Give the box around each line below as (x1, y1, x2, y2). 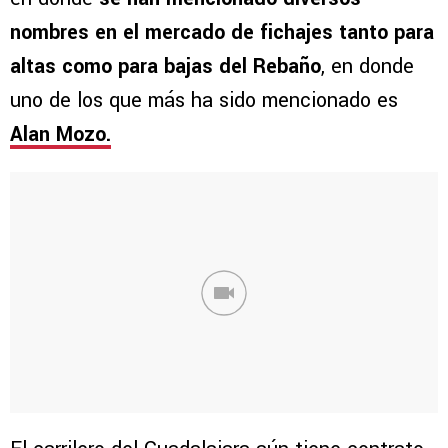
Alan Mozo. (10, 120, 111, 150)
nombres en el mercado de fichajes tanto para (10, 18, 434, 48)
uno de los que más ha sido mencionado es (10, 86, 398, 116)
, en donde (321, 52, 414, 82)
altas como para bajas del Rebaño (10, 52, 321, 82)
